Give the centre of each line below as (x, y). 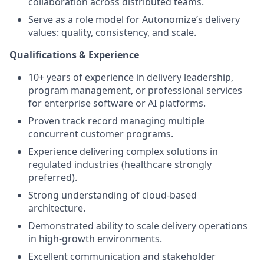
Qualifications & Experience (74, 55)
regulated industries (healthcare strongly (120, 164)
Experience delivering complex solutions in (123, 151)
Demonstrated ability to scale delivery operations (138, 226)
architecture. (57, 208)
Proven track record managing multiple (116, 121)
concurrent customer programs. (101, 134)
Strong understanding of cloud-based (113, 195)
